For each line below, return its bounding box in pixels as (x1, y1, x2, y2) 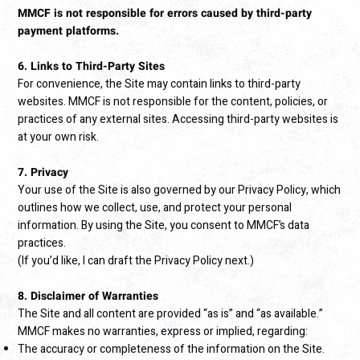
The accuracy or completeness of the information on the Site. (18, 341, 325, 358)
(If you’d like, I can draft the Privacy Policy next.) (18, 252, 255, 270)
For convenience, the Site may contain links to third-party (18, 76, 301, 93)
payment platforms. (18, 22, 120, 40)
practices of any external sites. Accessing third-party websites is (18, 111, 339, 129)
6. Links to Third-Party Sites (18, 58, 166, 76)
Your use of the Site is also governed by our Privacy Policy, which (18, 182, 342, 199)
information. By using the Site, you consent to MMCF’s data (18, 217, 310, 235)
